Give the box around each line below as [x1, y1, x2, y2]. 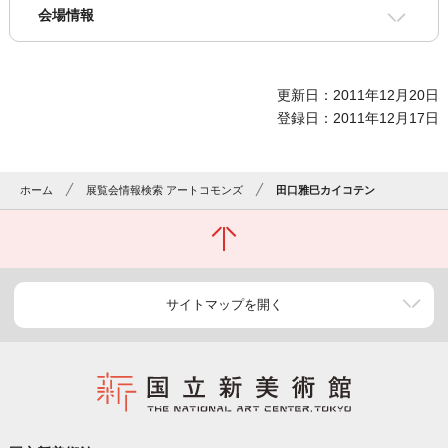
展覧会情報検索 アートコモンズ [86, 184, 244, 197]
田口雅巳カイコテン [276, 184, 376, 197]
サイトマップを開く [165, 297, 283, 313]
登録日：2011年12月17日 [277, 110, 440, 127]
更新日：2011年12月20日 [277, 87, 440, 104]
